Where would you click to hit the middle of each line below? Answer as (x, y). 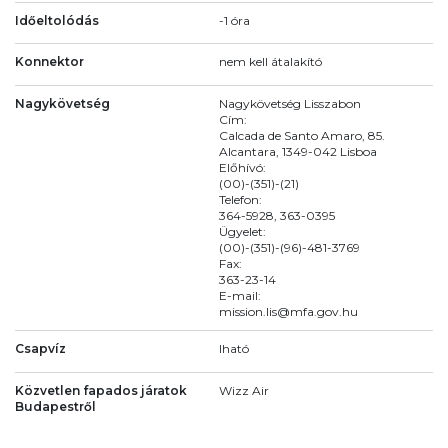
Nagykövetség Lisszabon (290, 104)
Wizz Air (244, 390)
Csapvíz (40, 349)
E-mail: (240, 296)
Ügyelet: (242, 232)
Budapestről (55, 406)
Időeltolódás (57, 20)
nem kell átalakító (270, 62)
